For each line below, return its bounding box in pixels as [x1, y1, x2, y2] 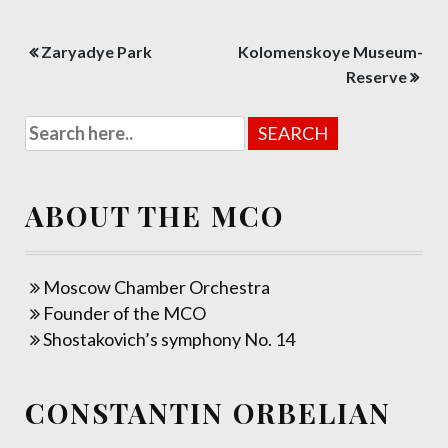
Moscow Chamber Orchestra [43, 276, 270, 298]
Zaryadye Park [41, 42, 152, 61]
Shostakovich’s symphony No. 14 [43, 328, 295, 350]
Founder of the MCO [43, 302, 206, 324]
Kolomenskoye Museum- [238, 42, 423, 61]
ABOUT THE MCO [25, 197, 284, 234]
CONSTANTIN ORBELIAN [25, 394, 391, 431]
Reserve [346, 67, 407, 86]
